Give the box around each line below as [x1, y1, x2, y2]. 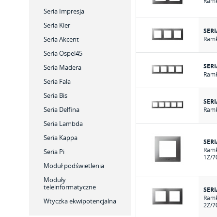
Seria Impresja [44, 7, 84, 15]
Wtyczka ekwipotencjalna [44, 197, 116, 205]
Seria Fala [44, 77, 71, 86]
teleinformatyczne [44, 183, 96, 191]
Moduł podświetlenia [44, 161, 104, 170]
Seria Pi [44, 147, 64, 156]
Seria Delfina [44, 105, 79, 114]
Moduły [44, 175, 66, 184]
